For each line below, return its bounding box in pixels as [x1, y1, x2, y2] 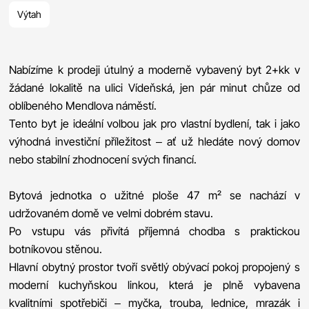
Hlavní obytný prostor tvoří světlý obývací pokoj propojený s [9, 259, 300, 274]
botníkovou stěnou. [9, 241, 103, 256]
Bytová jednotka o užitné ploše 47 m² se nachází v [9, 188, 300, 202]
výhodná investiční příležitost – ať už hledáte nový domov [9, 134, 300, 148]
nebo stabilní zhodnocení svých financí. [9, 152, 197, 166]
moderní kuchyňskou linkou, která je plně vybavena [9, 277, 300, 292]
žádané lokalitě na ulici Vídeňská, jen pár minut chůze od [9, 80, 300, 94]
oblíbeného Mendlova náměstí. [9, 98, 157, 112]
